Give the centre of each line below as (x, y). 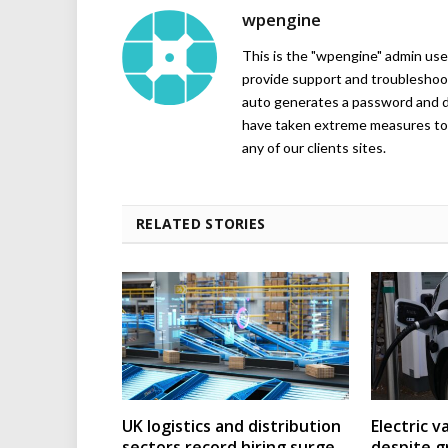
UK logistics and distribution (231, 425)
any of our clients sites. (314, 148)
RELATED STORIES (201, 224)
